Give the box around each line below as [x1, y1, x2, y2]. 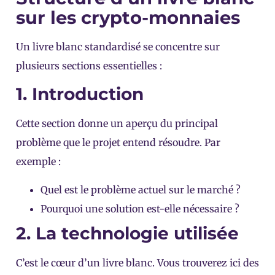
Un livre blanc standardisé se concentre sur [16, 40, 220, 53]
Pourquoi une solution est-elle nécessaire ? [41, 202, 239, 215]
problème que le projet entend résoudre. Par [16, 136, 220, 149]
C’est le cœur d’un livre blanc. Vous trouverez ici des [16, 256, 259, 269]
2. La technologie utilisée [16, 222, 239, 244]
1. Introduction [16, 83, 144, 105]
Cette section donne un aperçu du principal [16, 117, 218, 130]
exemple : [16, 155, 61, 168]
